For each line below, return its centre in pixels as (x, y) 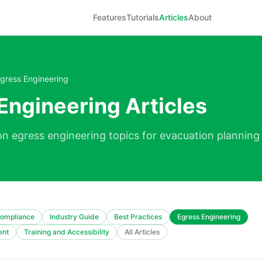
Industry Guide (74, 217)
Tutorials (143, 17)
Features (110, 17)
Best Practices (138, 217)
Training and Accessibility (67, 232)
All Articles (142, 232)
